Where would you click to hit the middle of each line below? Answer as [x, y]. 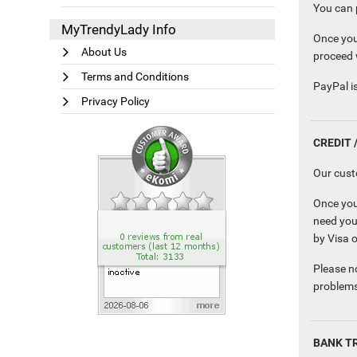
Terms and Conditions [135, 77]
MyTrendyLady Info [119, 30]
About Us [104, 52]
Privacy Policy [116, 102]
